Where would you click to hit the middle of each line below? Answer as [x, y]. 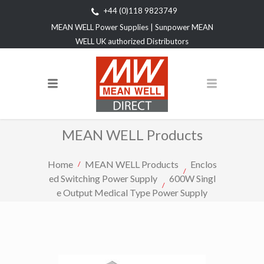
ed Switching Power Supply [103, 178]
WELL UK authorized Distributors [132, 41]
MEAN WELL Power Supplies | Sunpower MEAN [132, 27]
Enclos [203, 164]
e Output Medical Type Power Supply [132, 192]
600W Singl [192, 178]
